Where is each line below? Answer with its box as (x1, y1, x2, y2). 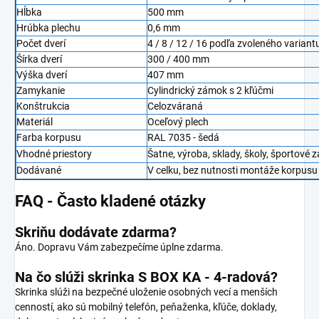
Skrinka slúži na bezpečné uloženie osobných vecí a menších (15, 286, 278, 298)
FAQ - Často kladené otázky (15, 192, 206, 210)
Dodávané (16, 164, 61, 176)
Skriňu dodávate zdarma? (15, 223, 177, 241)
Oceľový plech (147, 115, 209, 127)
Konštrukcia (16, 100, 70, 112)
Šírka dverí (16, 53, 62, 65)
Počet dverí (16, 37, 66, 49)
